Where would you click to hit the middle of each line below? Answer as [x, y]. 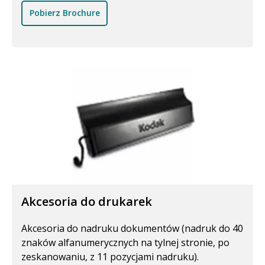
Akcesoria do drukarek [87, 201]
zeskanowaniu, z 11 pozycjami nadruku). [110, 256]
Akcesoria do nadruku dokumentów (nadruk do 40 [132, 228]
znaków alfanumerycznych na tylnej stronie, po [125, 242]
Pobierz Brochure [64, 13]
